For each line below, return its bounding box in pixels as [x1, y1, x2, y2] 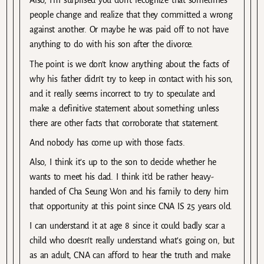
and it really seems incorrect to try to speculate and [29, 88, 215, 98]
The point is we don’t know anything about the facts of [29, 59, 230, 69]
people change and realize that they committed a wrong [29, 10, 233, 20]
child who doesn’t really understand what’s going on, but [29, 235, 235, 245]
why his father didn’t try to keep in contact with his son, [29, 74, 233, 84]
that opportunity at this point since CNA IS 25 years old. [29, 201, 233, 211]
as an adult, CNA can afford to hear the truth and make [29, 250, 230, 260]
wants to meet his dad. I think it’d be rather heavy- [29, 171, 214, 181]
